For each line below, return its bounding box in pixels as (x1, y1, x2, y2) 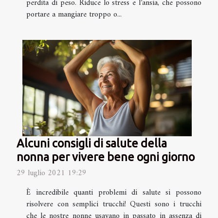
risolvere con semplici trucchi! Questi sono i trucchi (26, 198, 201, 212)
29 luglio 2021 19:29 (17, 166, 87, 181)
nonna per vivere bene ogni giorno (17, 150, 195, 163)
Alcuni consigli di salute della (17, 137, 167, 150)
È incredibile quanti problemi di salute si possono (26, 186, 201, 200)
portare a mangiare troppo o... (26, 7, 122, 21)
